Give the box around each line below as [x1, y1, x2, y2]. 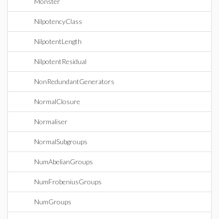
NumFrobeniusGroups [34, 177, 102, 186]
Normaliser [34, 117, 67, 126]
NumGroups [34, 197, 71, 206]
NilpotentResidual [34, 57, 87, 66]
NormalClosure [34, 97, 80, 106]
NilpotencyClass [34, 17, 82, 25]
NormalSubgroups [34, 137, 88, 146]
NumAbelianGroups [34, 157, 93, 166]
